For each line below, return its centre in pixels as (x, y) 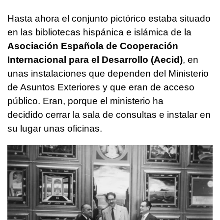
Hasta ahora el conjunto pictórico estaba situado (109, 18)
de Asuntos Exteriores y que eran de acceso (101, 87)
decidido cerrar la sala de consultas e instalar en (109, 114)
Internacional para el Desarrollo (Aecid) (95, 59)
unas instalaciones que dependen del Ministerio (108, 73)
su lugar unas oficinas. (55, 128)
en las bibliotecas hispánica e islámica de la (99, 32)
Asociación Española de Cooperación (93, 46)
